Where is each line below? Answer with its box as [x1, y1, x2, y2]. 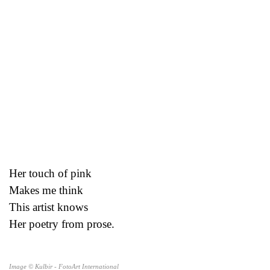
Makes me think [9, 183, 83, 196]
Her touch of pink [9, 166, 92, 180]
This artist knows [9, 200, 88, 213]
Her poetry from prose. [9, 217, 115, 230]
